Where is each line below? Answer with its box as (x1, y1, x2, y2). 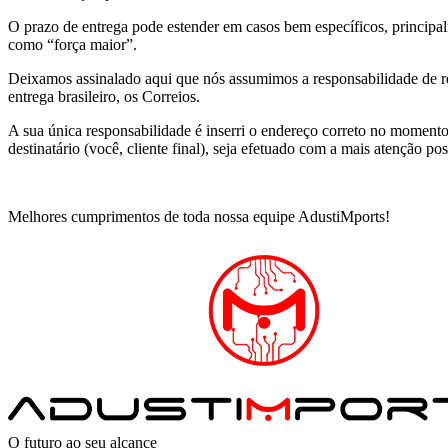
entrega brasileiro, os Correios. (8, 88, 200, 105)
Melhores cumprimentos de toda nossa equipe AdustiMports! (8, 208, 390, 225)
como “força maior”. (8, 36, 137, 53)
